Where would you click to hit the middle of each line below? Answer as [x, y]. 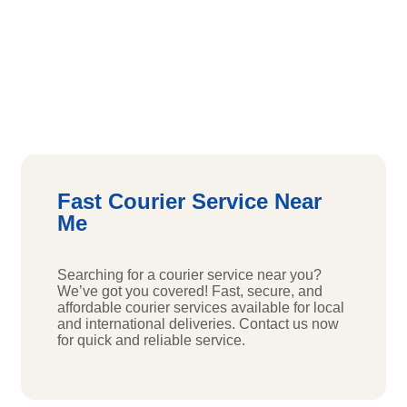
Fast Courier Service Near [189, 201]
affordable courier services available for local [201, 307]
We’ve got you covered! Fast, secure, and [190, 291]
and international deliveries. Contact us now [198, 323]
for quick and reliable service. [151, 340]
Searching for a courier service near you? [189, 274]
